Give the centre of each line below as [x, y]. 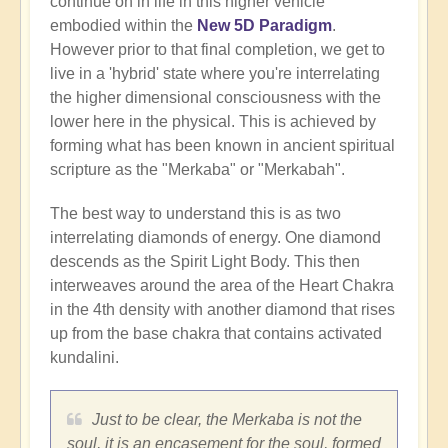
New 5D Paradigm [264, 25]
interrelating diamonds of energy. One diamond [215, 237]
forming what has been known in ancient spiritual [222, 145]
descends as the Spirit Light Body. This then [205, 261]
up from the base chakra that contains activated [216, 333]
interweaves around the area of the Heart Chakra [222, 285]
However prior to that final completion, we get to [217, 49]
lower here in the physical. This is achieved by [213, 121]
